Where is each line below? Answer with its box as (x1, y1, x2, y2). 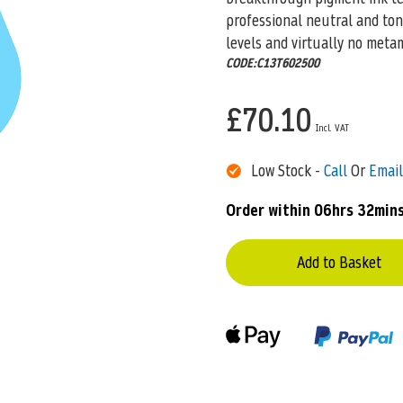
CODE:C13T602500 (225, 53, 319, 72)
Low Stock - (250, 158, 324, 182)
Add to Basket (297, 251, 382, 274)
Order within (225, 199, 310, 222)
